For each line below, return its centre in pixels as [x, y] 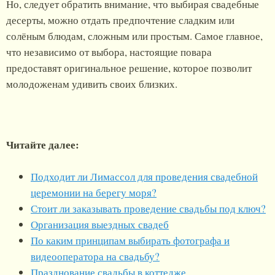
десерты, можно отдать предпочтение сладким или [120, 20]
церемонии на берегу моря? [94, 193]
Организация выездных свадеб [100, 225]
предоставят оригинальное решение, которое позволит [129, 68]
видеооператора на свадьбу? [95, 257]
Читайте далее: [43, 145]
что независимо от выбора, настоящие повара [109, 52]
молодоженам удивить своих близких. [92, 84]
